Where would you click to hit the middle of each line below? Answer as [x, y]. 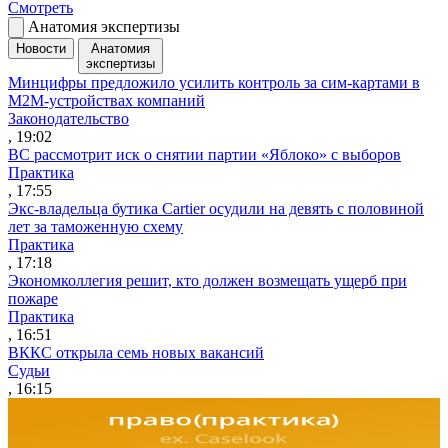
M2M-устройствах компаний [106, 100]
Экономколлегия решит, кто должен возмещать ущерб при [207, 280]
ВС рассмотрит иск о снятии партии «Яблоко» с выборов [204, 154]
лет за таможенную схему [95, 226]
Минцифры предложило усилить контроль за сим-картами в [214, 82]
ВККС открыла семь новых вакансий [136, 352]
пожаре [33, 298]
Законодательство [68, 118]
